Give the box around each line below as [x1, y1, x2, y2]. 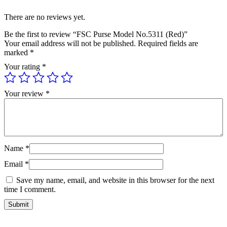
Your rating [4, 62, 42, 71]
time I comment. [4, 185, 56, 194]
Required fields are [138, 39, 198, 48]
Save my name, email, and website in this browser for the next [16, 176, 214, 185]
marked [4, 48, 30, 57]
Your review [4, 89, 46, 98]
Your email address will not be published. [4, 39, 136, 48]
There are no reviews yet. [4, 13, 85, 22]
